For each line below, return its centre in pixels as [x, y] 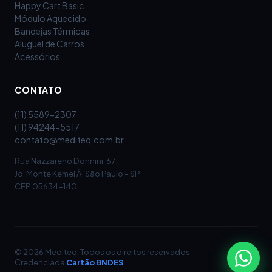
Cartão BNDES [95, 262]
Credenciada [40, 262]
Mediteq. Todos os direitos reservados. [118, 252]
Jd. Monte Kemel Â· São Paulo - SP [77, 173]
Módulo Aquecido [50, 18]
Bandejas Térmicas [52, 31]
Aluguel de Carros [49, 44]
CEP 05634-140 [46, 186]
